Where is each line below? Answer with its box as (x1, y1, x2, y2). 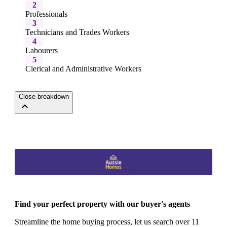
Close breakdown (19, 93, 69, 101)
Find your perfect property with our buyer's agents (15, 200, 190, 209)
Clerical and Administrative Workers (25, 64, 141, 73)
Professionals (25, 10, 67, 19)
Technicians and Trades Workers (25, 28, 129, 37)
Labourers (25, 46, 58, 55)
